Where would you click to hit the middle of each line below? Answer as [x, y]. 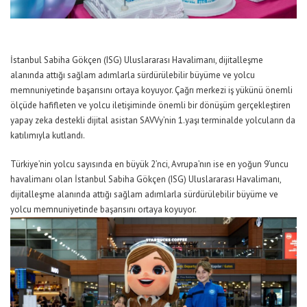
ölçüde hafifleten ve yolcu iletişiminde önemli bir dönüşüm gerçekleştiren [150, 106]
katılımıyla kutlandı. [48, 136]
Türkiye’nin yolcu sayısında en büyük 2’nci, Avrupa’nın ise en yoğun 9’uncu [149, 164]
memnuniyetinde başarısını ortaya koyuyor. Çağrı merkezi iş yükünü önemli [151, 90]
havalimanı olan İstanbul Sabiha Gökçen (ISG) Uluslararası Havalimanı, [146, 180]
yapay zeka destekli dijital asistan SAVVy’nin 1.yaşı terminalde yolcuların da [153, 121]
